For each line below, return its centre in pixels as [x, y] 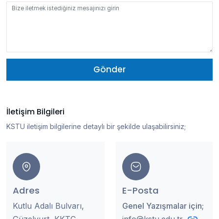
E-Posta [141, 191]
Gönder [109, 69]
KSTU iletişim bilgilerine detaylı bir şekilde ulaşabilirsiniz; [96, 127]
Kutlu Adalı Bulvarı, [48, 206]
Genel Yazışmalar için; [163, 206]
